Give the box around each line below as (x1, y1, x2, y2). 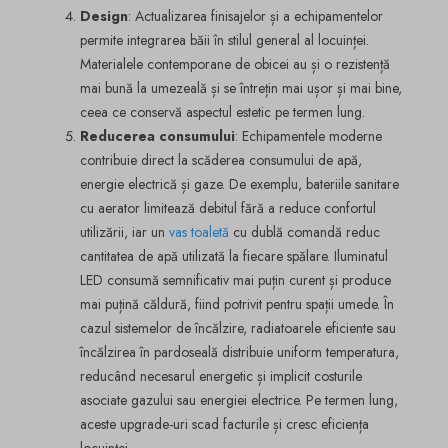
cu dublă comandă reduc (229, 221, 380, 242)
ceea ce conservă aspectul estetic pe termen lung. (80, 101, 365, 122)
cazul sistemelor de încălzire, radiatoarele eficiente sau (80, 317, 396, 338)
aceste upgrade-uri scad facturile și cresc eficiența (80, 413, 369, 434)
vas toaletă (169, 221, 229, 242)
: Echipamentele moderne (235, 125, 382, 146)
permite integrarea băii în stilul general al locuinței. (80, 29, 369, 50)
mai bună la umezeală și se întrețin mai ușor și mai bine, (80, 77, 402, 98)
